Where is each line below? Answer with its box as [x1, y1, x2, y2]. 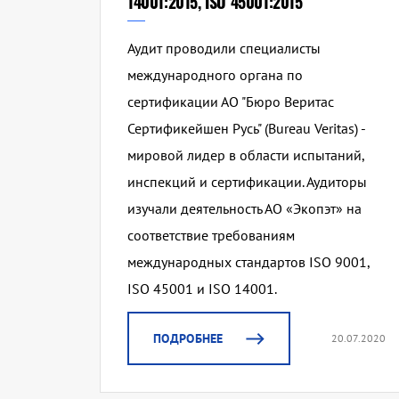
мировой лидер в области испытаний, [127, 146, 364, 165]
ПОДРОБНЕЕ [153, 330, 224, 347]
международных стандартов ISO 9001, [127, 253, 370, 272]
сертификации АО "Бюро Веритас [127, 93, 334, 111]
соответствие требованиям [127, 226, 295, 245]
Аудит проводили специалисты [127, 39, 321, 58]
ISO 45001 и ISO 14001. [127, 280, 277, 298]
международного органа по [127, 66, 303, 85]
